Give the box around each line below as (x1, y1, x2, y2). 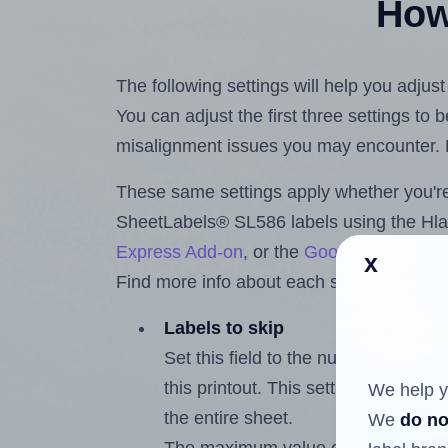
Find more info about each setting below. (116, 272, 440, 293)
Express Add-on (116, 242, 244, 263)
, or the (243, 242, 305, 263)
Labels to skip (164, 318, 285, 339)
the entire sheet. (164, 408, 294, 429)
